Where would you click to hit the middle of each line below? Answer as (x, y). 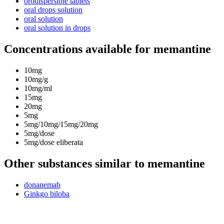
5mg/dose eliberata (53, 142)
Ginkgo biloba (47, 193)
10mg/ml (38, 88)
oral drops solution (53, 10)
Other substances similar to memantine (104, 164)
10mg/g (36, 79)
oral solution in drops (57, 28)
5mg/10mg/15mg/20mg (61, 124)
